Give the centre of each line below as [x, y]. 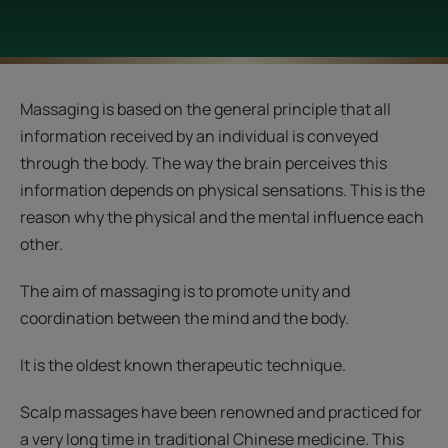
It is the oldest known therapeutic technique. [183, 365]
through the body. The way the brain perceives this [203, 163]
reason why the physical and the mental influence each [222, 217]
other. [41, 244]
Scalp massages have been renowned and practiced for [221, 412]
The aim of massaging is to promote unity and [185, 291]
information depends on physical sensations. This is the [222, 190]
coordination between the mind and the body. [184, 318]
